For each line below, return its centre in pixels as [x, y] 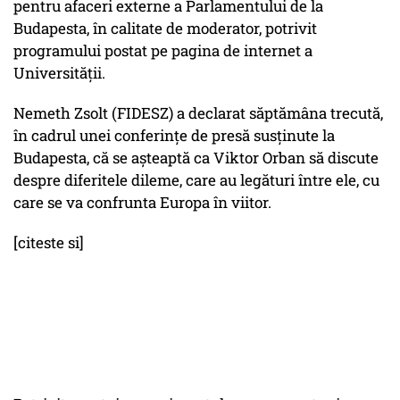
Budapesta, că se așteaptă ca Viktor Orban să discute [196, 158]
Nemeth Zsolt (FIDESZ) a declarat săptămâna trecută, [198, 113]
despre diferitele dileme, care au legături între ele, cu [196, 180]
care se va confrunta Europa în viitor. [142, 203]
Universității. [59, 73]
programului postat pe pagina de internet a [163, 51]
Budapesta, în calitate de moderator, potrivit [165, 29]
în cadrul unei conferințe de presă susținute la [174, 136]
